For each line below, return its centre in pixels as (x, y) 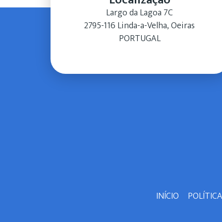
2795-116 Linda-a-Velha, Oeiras (140, 26)
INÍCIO (167, 196)
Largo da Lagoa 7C (140, 13)
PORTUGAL (139, 39)
